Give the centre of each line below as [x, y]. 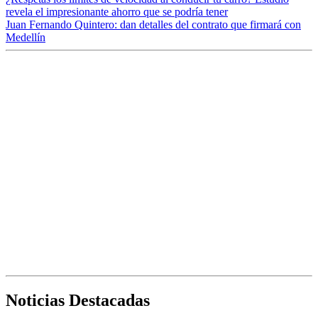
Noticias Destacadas [78, 301]
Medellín [26, 38]
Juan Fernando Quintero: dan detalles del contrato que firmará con [153, 25]
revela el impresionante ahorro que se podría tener [117, 12]
